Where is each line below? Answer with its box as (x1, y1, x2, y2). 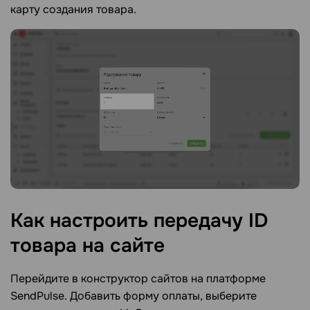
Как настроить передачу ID (10, 208, 268, 234)
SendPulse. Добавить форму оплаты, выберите (10, 289, 257, 304)
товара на (10, 233, 110, 259)
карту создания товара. (10, 1, 136, 17)
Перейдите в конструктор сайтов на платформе (10, 271, 266, 286)
